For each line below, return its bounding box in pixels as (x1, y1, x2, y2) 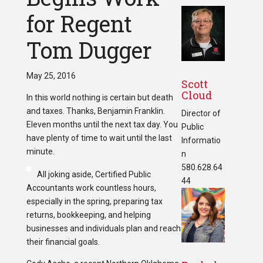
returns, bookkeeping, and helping (26, 210, 151, 220)
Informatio (181, 135, 221, 145)
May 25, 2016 (26, 71, 76, 81)
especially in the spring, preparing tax (26, 197, 163, 207)
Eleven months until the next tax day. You (26, 120, 178, 130)
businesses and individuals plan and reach (26, 224, 181, 234)
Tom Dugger (26, 35, 152, 65)
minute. (26, 147, 55, 157)
